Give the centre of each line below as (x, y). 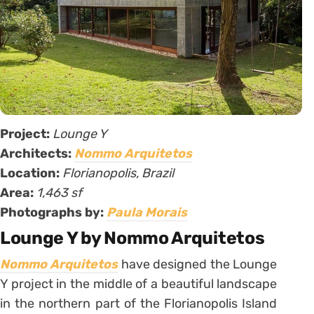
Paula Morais (147, 213)
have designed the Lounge (198, 265)
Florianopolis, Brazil (118, 173)
